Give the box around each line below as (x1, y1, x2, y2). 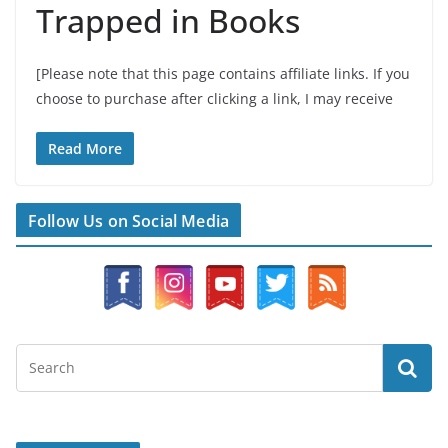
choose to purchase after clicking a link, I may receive (36, 89, 393, 109)
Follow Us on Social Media (28, 210, 229, 233)
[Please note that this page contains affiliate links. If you (36, 64, 410, 84)
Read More (48, 139, 122, 159)
